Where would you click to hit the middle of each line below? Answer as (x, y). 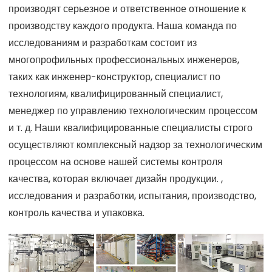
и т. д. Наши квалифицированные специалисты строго (131, 127)
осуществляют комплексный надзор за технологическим (135, 144)
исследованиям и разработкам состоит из (103, 42)
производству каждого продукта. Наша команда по (123, 25)
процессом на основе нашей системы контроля (116, 161)
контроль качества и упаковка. (76, 212)
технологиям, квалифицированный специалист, (116, 93)
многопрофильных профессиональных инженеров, (124, 59)
